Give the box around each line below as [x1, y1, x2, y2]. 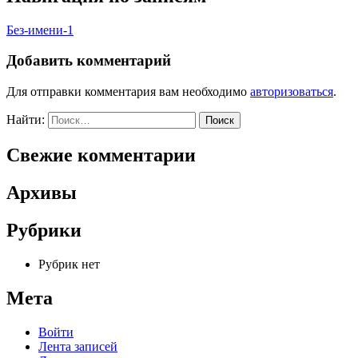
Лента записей [38, 339, 117, 353]
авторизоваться [250, 85, 333, 99]
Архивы [6, 181, 77, 203]
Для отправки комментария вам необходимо [6, 85, 250, 99]
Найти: [6, 113, 45, 127]
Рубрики [6, 219, 82, 241]
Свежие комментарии [6, 144, 196, 165]
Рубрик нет [38, 257, 100, 271]
